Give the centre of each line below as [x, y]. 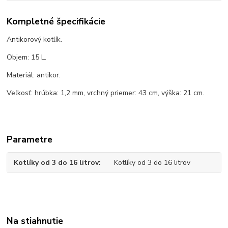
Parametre [30, 140]
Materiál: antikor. [34, 75]
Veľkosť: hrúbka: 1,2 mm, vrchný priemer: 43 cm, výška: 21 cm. [106, 93]
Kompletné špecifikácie [56, 22]
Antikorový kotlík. [35, 40]
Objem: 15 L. [27, 58]
